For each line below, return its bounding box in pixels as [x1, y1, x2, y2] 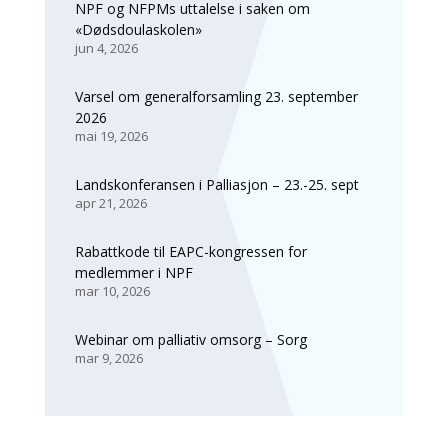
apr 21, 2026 [74, 193, 147, 212]
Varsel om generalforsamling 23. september [74, 86, 358, 106]
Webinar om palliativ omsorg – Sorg [74, 329, 307, 349]
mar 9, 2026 [74, 348, 143, 367]
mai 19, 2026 [74, 126, 148, 145]
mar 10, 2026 [74, 281, 150, 300]
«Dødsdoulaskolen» [74, 19, 202, 39]
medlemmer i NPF [74, 262, 193, 282]
